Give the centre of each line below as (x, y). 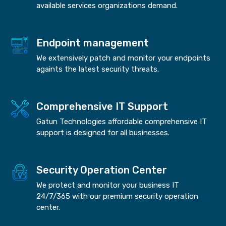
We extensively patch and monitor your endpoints (124, 58)
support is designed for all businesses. (103, 132)
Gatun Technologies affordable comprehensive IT (122, 121)
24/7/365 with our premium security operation (118, 196)
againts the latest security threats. (100, 69)
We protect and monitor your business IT (108, 185)
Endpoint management (93, 43)
